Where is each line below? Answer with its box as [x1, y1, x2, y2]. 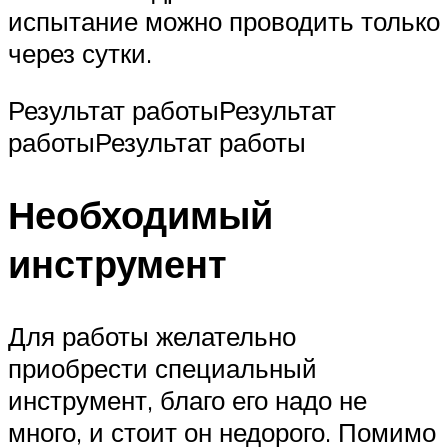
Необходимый [8, 190, 273, 240]
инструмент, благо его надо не [8, 384, 367, 417]
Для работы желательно [8, 320, 296, 353]
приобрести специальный [8, 352, 317, 385]
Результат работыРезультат [8, 94, 336, 127]
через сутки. [8, 36, 152, 69]
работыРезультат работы [8, 126, 306, 159]
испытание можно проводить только [8, 4, 440, 37]
